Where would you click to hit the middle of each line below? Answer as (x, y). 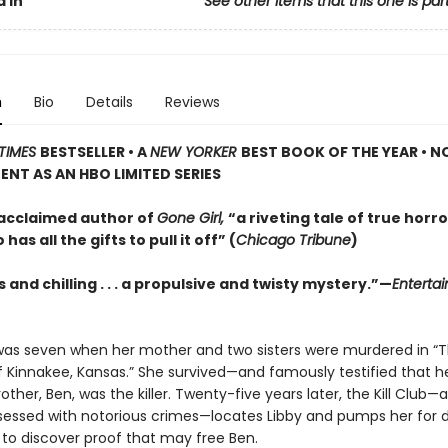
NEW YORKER (195, 152)
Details (109, 102)
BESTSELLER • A (94, 152)
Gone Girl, (192, 218)
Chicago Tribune (293, 240)
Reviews (192, 102)
